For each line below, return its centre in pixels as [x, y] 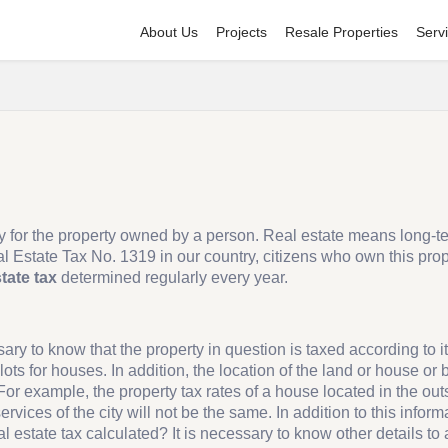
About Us [168, 32]
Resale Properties [341, 32]
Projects [241, 32]
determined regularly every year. [172, 277]
